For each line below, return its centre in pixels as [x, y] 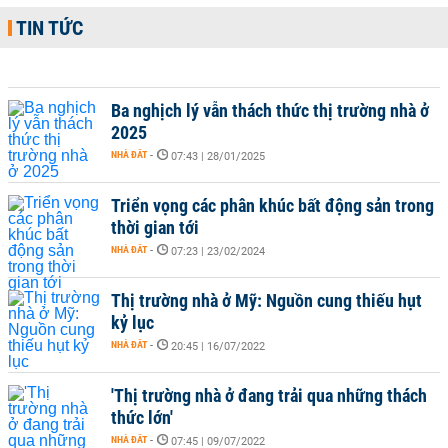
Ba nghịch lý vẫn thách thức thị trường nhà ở [270, 110]
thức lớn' [142, 417]
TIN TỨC [49, 28]
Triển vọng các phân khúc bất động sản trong [272, 205]
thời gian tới [155, 227]
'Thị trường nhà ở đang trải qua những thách [269, 395]
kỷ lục [132, 322]
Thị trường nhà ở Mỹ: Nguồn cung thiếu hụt [266, 300]
